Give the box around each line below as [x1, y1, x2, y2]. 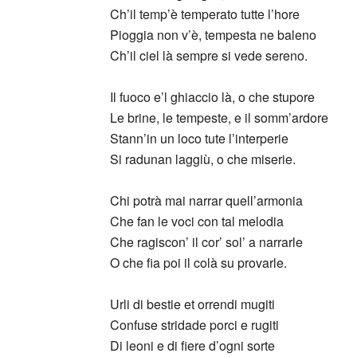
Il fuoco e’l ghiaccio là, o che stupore [110, 88, 315, 106]
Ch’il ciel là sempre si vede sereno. [110, 46, 308, 65]
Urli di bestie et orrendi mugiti [110, 295, 275, 313]
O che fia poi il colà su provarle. [110, 253, 287, 272]
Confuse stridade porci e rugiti [110, 316, 279, 334]
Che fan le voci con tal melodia [110, 212, 284, 230]
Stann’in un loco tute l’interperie [110, 129, 288, 147]
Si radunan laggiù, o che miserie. [110, 150, 296, 168]
